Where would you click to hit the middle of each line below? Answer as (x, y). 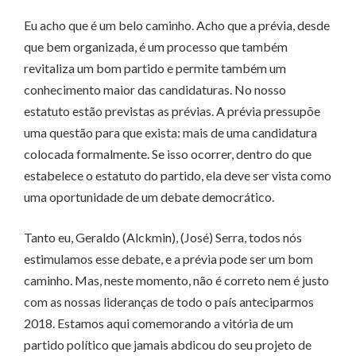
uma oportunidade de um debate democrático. (149, 197)
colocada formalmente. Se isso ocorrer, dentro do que (168, 154)
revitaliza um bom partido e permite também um (155, 68)
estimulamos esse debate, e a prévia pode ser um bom (168, 259)
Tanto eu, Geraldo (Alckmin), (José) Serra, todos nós (163, 238)
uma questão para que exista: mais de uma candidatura (170, 133)
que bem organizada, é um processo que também (156, 47)
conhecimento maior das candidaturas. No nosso (155, 90)
